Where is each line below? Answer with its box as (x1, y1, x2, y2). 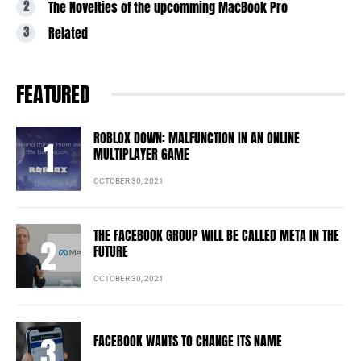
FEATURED (16, 77, 90, 110)
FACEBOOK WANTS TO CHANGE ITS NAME (93, 331, 282, 351)
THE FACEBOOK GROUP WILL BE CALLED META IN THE (93, 226, 339, 246)
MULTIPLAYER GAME (93, 144, 189, 164)
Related (48, 23, 88, 43)
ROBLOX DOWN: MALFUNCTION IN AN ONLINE (93, 128, 300, 148)
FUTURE (93, 242, 128, 262)
